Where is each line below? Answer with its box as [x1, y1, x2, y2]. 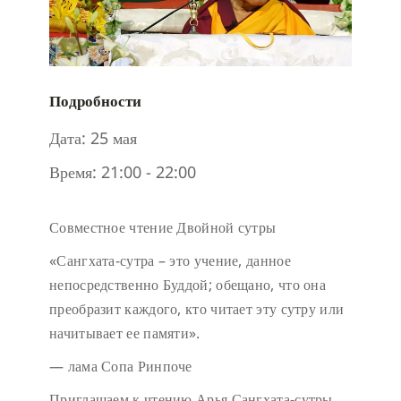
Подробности [49, 90, 141, 112]
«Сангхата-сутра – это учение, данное [49, 251, 291, 271]
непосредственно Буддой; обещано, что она [49, 275, 326, 295]
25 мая [90, 127, 137, 149]
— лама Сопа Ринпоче [49, 356, 192, 377]
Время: [49, 161, 97, 183]
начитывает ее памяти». [49, 323, 200, 344]
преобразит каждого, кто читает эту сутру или [49, 299, 345, 320]
